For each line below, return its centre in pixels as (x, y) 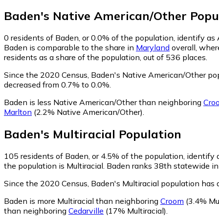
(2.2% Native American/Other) (87, 112)
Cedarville (86, 210)
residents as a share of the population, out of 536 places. (106, 57)
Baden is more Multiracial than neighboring (82, 201)
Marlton (18, 112)
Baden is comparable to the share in (70, 47)
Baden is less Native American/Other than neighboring (104, 102)
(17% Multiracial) (135, 210)
